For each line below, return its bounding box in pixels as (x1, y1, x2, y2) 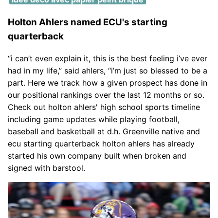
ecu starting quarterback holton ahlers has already (8, 138, 195, 148)
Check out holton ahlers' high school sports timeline (8, 102, 200, 112)
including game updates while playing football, (8, 114, 180, 124)
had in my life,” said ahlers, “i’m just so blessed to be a (8, 65, 207, 75)
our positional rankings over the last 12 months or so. (8, 90, 204, 100)
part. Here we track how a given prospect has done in (8, 77, 207, 88)
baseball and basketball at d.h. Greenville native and (8, 126, 200, 136)
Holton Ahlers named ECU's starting (8, 17, 167, 28)
